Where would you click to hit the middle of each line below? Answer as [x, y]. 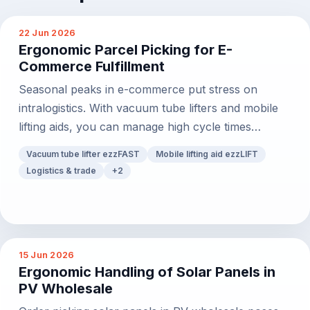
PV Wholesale [65, 289]
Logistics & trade [61, 170]
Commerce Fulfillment [91, 67]
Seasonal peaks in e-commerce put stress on [138, 90]
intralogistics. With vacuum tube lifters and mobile [148, 108]
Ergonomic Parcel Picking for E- [125, 50]
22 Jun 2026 [47, 33]
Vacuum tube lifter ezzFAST [83, 154]
